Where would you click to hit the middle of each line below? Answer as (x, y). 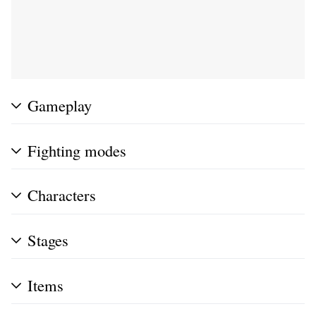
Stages (48, 240)
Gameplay (60, 105)
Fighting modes (77, 150)
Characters (62, 195)
